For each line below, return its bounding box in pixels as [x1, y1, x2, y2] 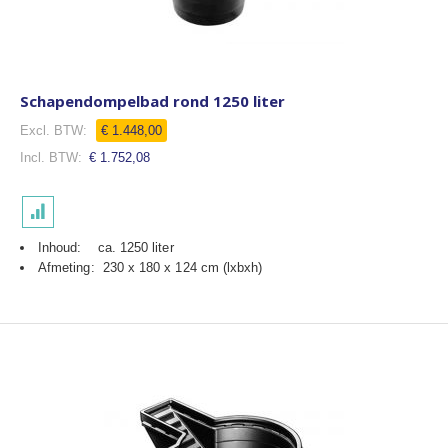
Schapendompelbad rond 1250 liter [20, 91, 285, 111]
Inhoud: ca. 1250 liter [38, 240, 174, 255]
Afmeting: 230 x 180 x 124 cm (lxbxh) [38, 260, 263, 275]
